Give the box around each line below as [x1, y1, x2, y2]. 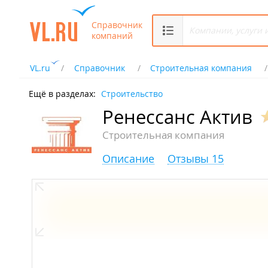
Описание [102, 151, 154, 166]
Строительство [101, 88, 163, 99]
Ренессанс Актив [102, 105, 252, 130]
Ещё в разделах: [29, 88, 96, 99]
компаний [92, 29, 133, 41]
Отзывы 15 [167, 151, 224, 166]
